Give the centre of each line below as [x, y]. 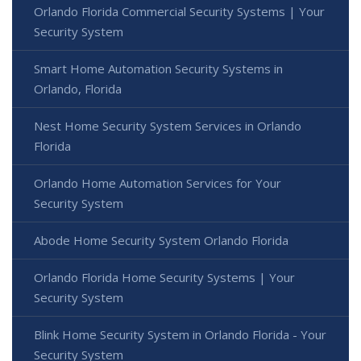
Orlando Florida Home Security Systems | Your [164, 278]
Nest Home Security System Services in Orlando [168, 126]
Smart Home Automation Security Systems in [158, 69]
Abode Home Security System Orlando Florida [161, 241]
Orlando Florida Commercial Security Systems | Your [179, 12]
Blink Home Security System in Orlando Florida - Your [180, 335]
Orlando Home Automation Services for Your [158, 183]
